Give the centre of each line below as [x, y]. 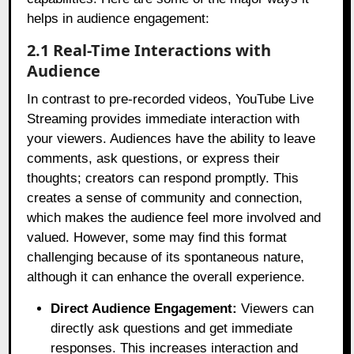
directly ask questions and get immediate [172, 329]
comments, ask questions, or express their [154, 159]
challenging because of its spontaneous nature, [166, 258]
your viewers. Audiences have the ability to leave [171, 139]
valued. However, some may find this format [157, 238]
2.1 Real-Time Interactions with [149, 51]
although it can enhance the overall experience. [166, 277]
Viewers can [276, 309]
